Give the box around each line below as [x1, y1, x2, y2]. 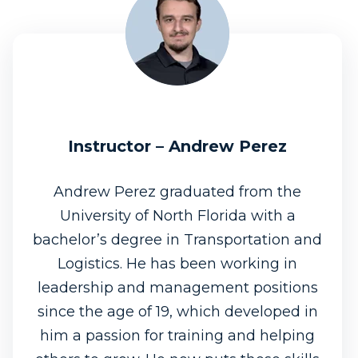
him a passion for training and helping [40, 327, 315, 345]
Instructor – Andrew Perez [68, 137, 287, 157]
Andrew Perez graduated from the [54, 183, 301, 201]
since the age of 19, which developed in [37, 303, 318, 321]
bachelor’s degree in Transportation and [33, 231, 322, 249]
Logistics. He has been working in [58, 255, 297, 273]
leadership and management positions [37, 279, 318, 297]
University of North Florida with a [59, 207, 296, 225]
